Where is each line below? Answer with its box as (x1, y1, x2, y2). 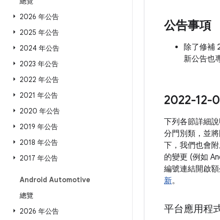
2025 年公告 (20, 28, 59, 37)
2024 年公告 (20, 44, 59, 53)
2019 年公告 (20, 122, 58, 131)
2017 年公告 (20, 154, 58, 163)
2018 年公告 (20, 138, 58, 147)
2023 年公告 (20, 59, 58, 68)
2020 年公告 (20, 107, 60, 115)
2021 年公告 (20, 91, 58, 100)
